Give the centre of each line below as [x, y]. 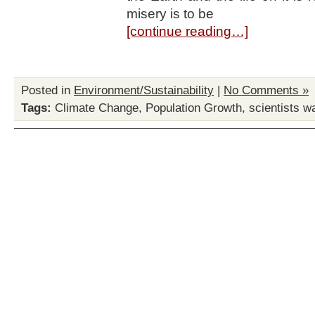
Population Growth [194, 108]
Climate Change [97, 108]
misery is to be [170, 14]
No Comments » [266, 90]
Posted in [47, 90]
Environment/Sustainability [144, 90]
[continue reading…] [187, 31]
